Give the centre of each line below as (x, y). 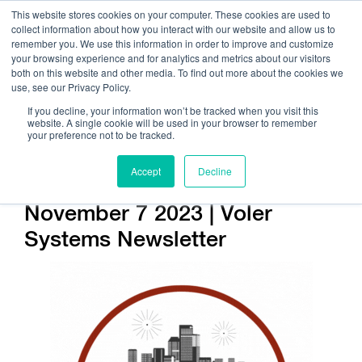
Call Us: (140, 101)
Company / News (79, 188)
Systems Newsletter (125, 238)
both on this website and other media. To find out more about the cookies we (177, 72)
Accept (145, 171)
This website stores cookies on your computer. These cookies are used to (171, 14)
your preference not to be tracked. (101, 135)
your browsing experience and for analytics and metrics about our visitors (171, 58)
